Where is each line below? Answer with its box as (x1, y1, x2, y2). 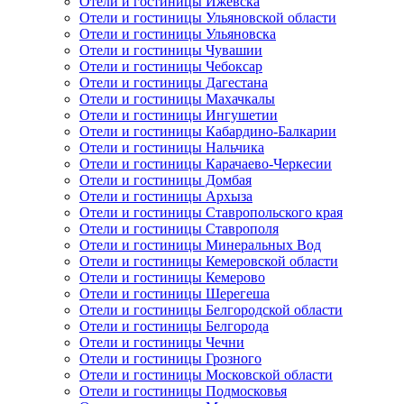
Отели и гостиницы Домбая (79, 172, 252, 188)
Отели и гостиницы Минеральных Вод (79, 237, 321, 253)
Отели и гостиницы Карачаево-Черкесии (79, 156, 332, 172)
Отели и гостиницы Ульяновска (79, 26, 276, 42)
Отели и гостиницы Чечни (79, 335, 244, 351)
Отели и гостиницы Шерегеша (79, 286, 270, 302)
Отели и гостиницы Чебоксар (79, 59, 262, 75)
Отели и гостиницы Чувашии (79, 42, 262, 59)
